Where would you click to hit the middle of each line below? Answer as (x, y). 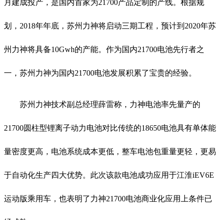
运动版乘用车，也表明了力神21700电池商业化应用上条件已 (108, 198)
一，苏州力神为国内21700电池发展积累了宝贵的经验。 (100, 73)
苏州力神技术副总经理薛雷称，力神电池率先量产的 (110, 104)
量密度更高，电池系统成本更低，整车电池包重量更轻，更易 (110, 151)
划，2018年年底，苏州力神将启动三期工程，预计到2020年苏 (110, 26)
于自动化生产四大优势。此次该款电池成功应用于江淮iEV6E (109, 175)
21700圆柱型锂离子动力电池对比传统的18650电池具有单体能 (110, 128)
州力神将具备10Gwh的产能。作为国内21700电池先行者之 (104, 49)
